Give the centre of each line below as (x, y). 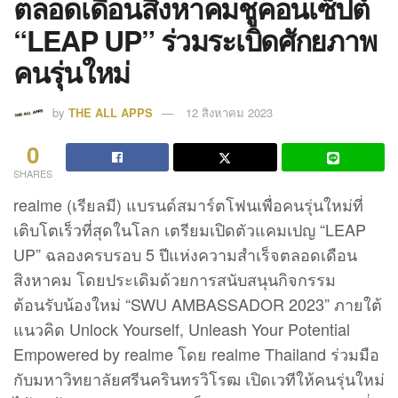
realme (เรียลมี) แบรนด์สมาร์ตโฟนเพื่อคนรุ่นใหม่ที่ (188, 205)
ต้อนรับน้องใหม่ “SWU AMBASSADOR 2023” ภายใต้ (198, 304)
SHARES (33, 174)
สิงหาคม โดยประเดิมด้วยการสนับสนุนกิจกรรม (175, 279)
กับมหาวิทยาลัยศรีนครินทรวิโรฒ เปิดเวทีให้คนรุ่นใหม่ (199, 379)
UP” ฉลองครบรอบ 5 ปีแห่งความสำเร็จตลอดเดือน (185, 255)
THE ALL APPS (111, 113)
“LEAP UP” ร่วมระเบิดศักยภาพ (195, 40)
